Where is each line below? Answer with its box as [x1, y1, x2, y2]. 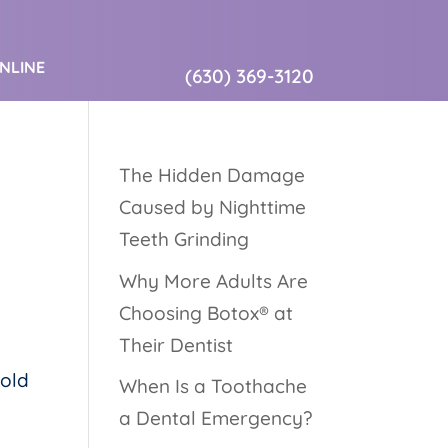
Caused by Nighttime [119, 195, 307, 220]
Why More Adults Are [119, 268, 309, 293]
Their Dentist [119, 332, 234, 357]
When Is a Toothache [119, 374, 308, 399]
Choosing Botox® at [119, 300, 294, 325]
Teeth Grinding [119, 227, 250, 252]
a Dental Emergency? [119, 406, 313, 431]
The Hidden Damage [119, 163, 306, 188]
